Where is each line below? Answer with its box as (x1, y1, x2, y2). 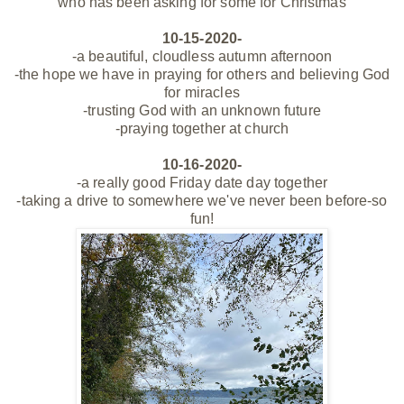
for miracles (164, 84, 240, 100)
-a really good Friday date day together (76, 174, 328, 190)
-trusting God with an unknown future (83, 102, 321, 118)
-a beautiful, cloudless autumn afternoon (71, 48, 333, 64)
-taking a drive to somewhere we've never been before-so (16, 192, 388, 208)
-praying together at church (115, 120, 289, 136)
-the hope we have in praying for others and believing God (14, 66, 390, 82)
